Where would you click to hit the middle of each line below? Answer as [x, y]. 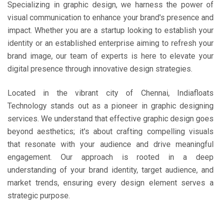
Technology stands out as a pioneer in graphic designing [110, 106]
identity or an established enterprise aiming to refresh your [110, 43]
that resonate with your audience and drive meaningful [110, 144]
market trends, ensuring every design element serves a [110, 183]
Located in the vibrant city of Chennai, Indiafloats [110, 93]
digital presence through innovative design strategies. [100, 69]
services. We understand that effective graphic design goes [110, 119]
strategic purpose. [39, 196]
